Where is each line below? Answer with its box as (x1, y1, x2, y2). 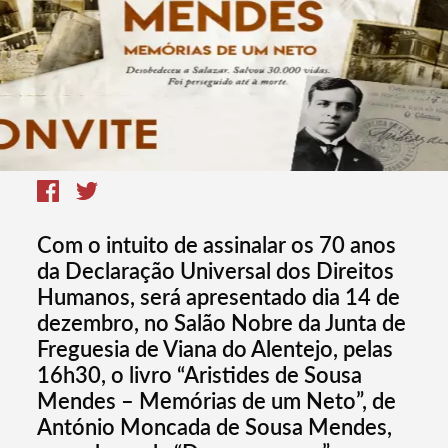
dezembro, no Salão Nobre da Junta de (37, 309, 407, 337)
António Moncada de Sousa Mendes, (37, 413, 393, 441)
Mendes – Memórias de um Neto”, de (37, 387, 397, 415)
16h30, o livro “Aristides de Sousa (37, 361, 363, 389)
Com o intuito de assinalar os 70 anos (37, 231, 397, 259)
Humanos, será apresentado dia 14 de (37, 283, 401, 311)
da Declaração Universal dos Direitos (37, 257, 395, 285)
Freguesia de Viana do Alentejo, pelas (37, 335, 394, 363)
